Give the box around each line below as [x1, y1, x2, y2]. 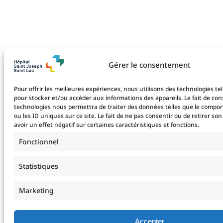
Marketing [19, 186, 54, 195]
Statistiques [19, 161, 58, 171]
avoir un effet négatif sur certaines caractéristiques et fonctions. [14, 120, 199, 129]
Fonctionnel [19, 137, 59, 146]
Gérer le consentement [108, 59, 191, 70]
